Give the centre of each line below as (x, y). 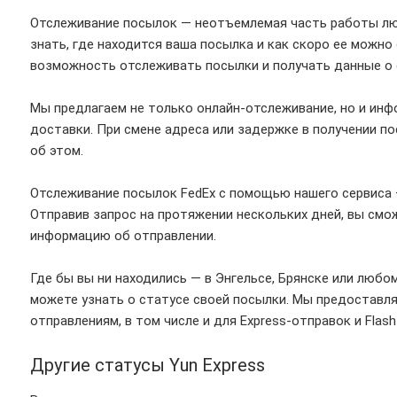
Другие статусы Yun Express (148, 365)
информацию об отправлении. (123, 236)
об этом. (57, 151)
